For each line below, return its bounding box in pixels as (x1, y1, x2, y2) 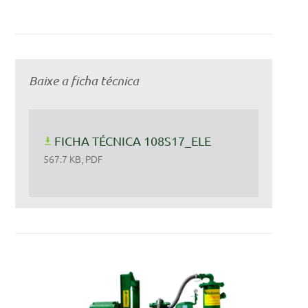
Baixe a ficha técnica (28, 73, 139, 89)
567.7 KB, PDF (43, 152, 103, 166)
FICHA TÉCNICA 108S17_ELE (54, 133, 212, 148)
